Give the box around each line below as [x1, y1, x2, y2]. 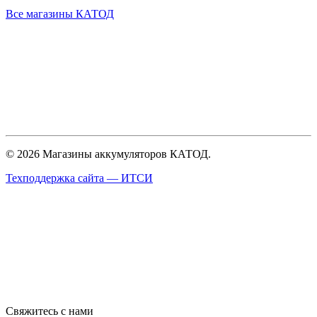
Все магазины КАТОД [6, 7, 114, 20]
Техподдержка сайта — [6, 171, 121, 184]
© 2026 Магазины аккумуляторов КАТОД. [6, 147, 211, 160]
